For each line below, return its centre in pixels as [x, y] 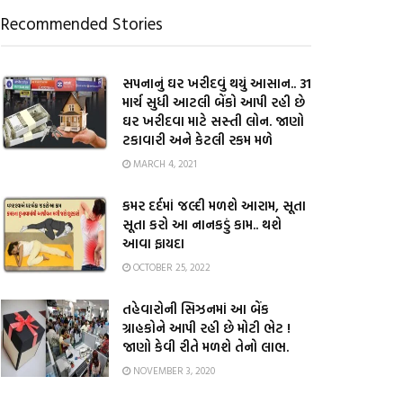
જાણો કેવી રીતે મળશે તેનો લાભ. [206, 347]
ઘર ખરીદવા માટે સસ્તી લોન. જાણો [213, 121]
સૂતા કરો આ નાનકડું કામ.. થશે [202, 224]
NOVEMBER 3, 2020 [173, 371]
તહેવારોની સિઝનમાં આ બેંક [196, 309]
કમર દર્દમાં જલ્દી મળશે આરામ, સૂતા [214, 206]
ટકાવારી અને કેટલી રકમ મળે [197, 140]
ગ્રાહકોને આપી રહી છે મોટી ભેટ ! [206, 328]
